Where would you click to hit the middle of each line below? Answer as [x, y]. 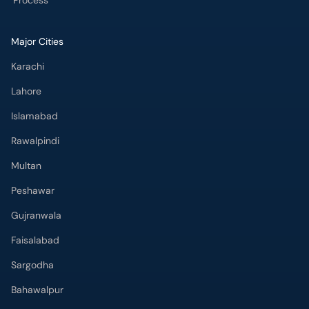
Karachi [28, 66]
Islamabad [34, 116]
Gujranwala [36, 215]
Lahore [26, 91]
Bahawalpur [37, 290]
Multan [26, 166]
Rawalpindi [35, 141]
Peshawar [33, 190]
